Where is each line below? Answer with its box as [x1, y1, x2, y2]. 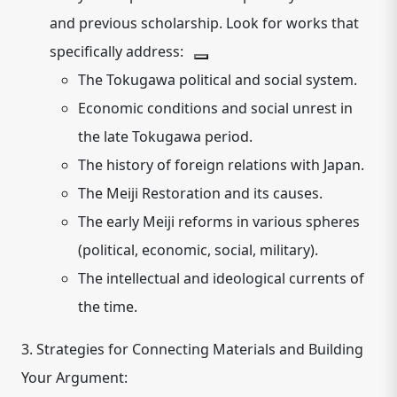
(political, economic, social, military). [78, 240, 318, 260]
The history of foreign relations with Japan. [78, 155, 364, 175]
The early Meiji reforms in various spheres [78, 212, 360, 231]
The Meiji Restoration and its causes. [78, 183, 323, 203]
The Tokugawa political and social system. [78, 70, 357, 90]
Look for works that [222, 13, 359, 33]
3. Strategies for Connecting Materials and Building [21, 339, 363, 359]
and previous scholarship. [50, 13, 222, 33]
